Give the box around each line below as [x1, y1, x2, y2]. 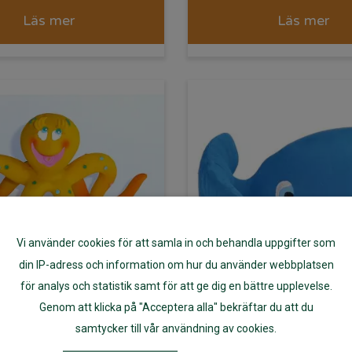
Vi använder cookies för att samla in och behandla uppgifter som [16, 236, 335, 250]
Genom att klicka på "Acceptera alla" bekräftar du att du [38, 301, 313, 314]
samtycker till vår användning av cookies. [75, 322, 277, 335]
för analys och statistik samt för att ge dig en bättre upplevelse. [20, 280, 332, 293]
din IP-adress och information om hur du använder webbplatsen [18, 258, 334, 271]
